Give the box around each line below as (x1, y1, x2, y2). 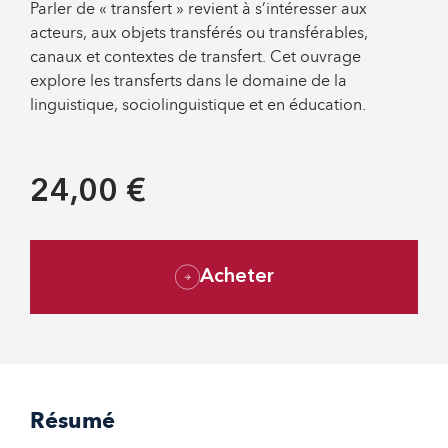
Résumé (30, 406, 115, 434)
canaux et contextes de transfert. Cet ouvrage (30, 46, 361, 66)
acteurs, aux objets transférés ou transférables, (30, 22, 368, 42)
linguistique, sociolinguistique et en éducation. (30, 94, 366, 114)
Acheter (199, 266, 274, 287)
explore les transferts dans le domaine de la (30, 70, 347, 90)
